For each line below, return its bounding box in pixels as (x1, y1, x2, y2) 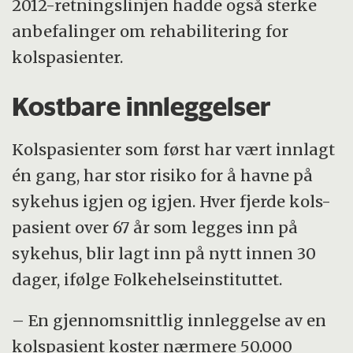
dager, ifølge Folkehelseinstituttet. (12, 269, 283, 289)
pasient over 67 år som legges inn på (12, 217, 299, 237)
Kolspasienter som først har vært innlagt (12, 139, 336, 159)
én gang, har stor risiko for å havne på (12, 165, 314, 185)
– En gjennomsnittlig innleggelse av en (12, 310, 327, 331)
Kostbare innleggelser (12, 91, 272, 123)
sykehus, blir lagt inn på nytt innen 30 (12, 243, 317, 263)
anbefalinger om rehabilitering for (12, 21, 289, 42)
